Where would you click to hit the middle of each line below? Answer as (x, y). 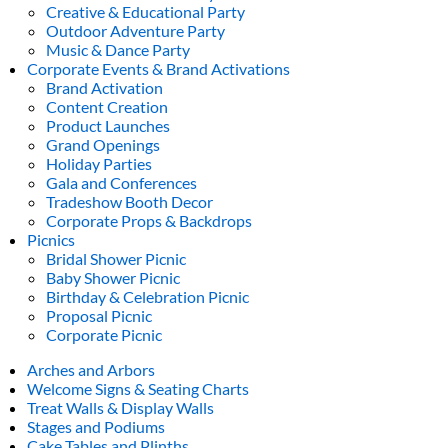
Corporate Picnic (104, 334)
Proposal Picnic (99, 315)
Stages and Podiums (96, 426)
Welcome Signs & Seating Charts (138, 388)
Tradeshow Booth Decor (130, 201)
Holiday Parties (99, 163)
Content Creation (107, 106)
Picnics (51, 239)
